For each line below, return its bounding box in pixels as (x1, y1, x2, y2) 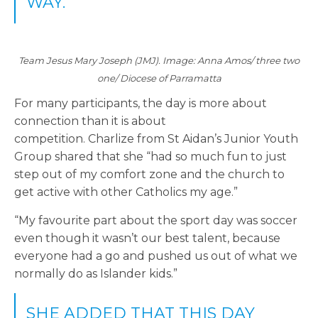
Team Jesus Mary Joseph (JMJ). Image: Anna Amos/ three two (18, 55, 300, 67)
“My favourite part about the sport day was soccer (14, 214, 297, 228)
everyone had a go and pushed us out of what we (14, 249, 297, 263)
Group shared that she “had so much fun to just (14, 150, 287, 164)
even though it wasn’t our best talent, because (14, 231, 280, 246)
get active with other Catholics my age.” (14, 185, 241, 199)
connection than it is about (14, 114, 166, 128)
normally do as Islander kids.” (14, 267, 177, 281)
